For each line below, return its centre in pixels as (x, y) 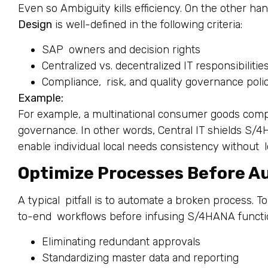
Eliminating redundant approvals (121, 241)
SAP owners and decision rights (121, 49)
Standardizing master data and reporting (140, 258)
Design (35, 25)
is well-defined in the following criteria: (147, 25)
